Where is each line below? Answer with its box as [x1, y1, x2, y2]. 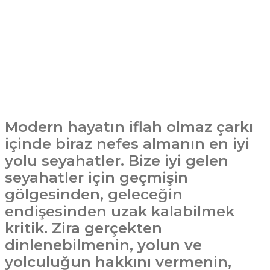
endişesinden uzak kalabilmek [5, 202, 234, 220]
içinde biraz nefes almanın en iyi [5, 135, 250, 152]
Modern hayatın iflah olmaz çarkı [5, 118, 253, 136]
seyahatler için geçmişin [5, 169, 188, 186]
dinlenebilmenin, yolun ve [5, 236, 202, 254]
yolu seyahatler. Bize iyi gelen [5, 152, 228, 169]
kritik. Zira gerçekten [5, 219, 162, 237]
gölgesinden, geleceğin [5, 186, 183, 203]
